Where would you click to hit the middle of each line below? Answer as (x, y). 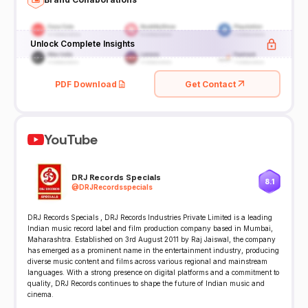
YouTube (71, 140)
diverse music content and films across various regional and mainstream (147, 262)
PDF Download (86, 84)
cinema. (41, 295)
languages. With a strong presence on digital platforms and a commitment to (153, 273)
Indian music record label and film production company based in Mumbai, (150, 229)
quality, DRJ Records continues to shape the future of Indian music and (146, 284)
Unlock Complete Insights (82, 43)
